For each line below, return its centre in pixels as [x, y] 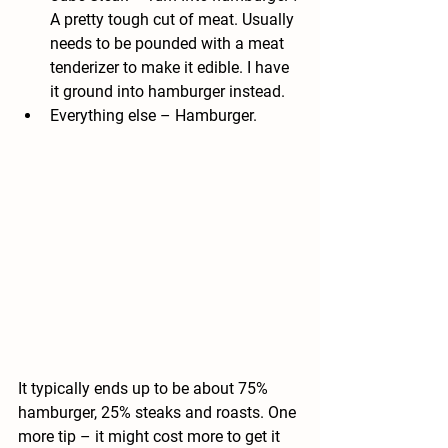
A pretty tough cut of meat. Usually [174, 20]
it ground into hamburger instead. [167, 92]
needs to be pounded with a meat [169, 44]
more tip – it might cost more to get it [151, 436]
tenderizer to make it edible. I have [171, 68]
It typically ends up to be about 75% [145, 388]
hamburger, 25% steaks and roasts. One [159, 412]
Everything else [103, 116]
